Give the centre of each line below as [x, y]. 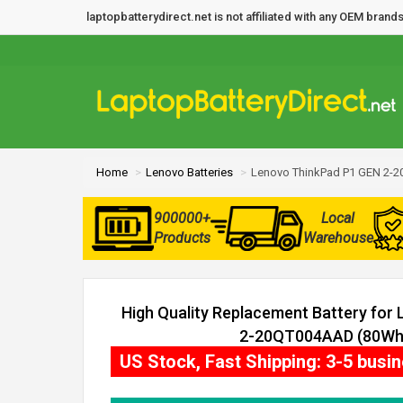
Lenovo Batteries [189, 172]
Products [182, 238]
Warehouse [338, 238]
